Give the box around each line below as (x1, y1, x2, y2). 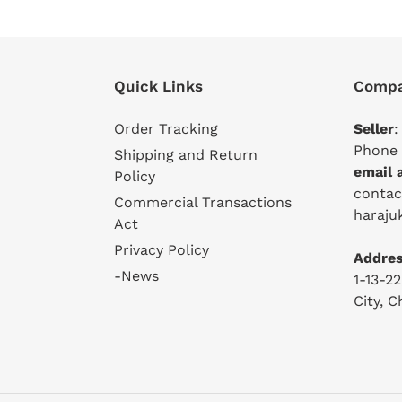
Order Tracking (114, 119, 218, 137)
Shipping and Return (114, 145, 258, 163)
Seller (354, 119, 394, 137)
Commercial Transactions (114, 193, 292, 211)
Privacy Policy (114, 240, 209, 258)
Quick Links (114, 77, 203, 96)
